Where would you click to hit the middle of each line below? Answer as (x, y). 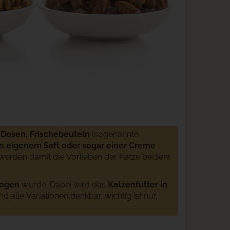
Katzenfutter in (138, 185)
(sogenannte (114, 134)
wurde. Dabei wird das (64, 185)
